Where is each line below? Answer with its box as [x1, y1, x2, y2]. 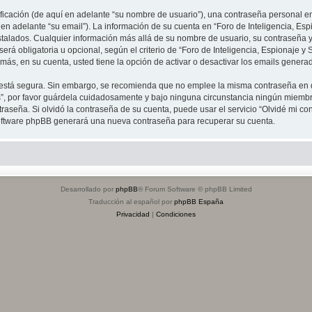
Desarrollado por [60, 185, 116, 193]
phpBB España [174, 197, 224, 205]
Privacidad [116, 210, 150, 218]
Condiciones [156, 210, 196, 218]
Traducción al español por [88, 197, 174, 205]
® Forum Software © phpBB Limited [137, 185, 252, 193]
